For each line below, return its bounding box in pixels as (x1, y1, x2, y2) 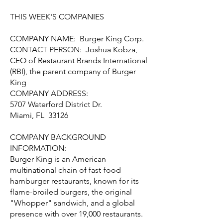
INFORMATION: (10, 143, 66, 153)
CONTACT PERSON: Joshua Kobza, (10, 45, 137, 54)
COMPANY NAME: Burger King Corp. (10, 34, 144, 43)
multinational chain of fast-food (10, 165, 121, 175)
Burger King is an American (10, 154, 106, 164)
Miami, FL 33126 (10, 111, 68, 120)
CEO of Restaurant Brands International (10, 56, 147, 65)
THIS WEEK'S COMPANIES (10, 12, 104, 21)
